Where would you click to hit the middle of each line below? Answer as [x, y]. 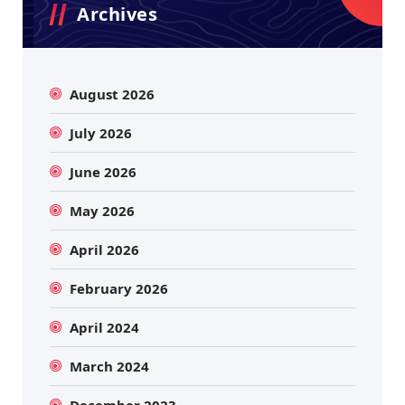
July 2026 [101, 132]
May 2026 [103, 210]
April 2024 [105, 327]
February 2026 [119, 288]
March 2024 [110, 366]
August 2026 [113, 94]
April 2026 [105, 249]
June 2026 [104, 171]
